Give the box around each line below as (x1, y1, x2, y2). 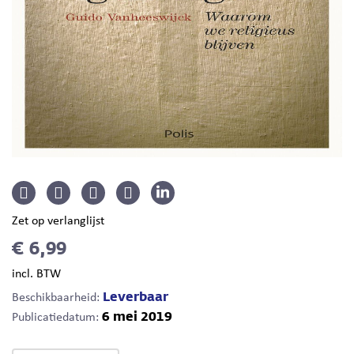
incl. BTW (12, 268, 61, 281)
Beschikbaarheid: (12, 292, 100, 304)
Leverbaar (103, 288, 168, 305)
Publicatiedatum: (12, 311, 102, 324)
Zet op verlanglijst (12, 215, 104, 228)
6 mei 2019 (102, 308, 172, 325)
